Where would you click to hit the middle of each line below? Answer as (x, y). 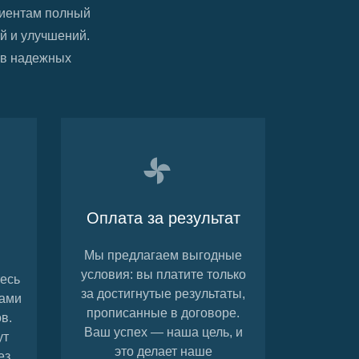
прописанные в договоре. (163, 313)
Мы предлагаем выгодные (163, 256)
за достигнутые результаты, (163, 294)
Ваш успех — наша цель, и (163, 333)
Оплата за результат (163, 218)
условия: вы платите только (163, 275)
